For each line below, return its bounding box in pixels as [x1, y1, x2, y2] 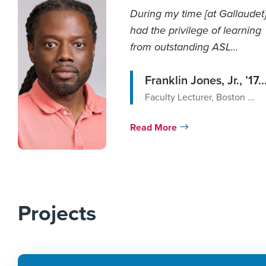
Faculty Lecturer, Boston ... [144, 90, 255, 104]
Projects [18, 197, 96, 229]
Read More [129, 120, 179, 134]
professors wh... [129, 56, 202, 72]
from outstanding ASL [129, 39, 231, 55]
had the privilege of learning [129, 23, 261, 39]
